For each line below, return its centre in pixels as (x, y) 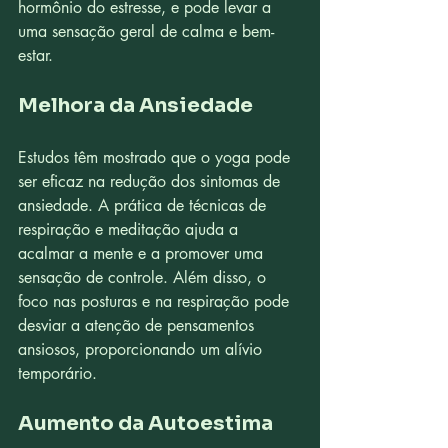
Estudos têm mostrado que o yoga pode (156, 157)
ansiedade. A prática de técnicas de (144, 205)
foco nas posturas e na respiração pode (156, 301)
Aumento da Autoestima (145, 423)
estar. (35, 55)
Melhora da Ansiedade (135, 105)
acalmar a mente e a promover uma (143, 253)
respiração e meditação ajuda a (130, 229)
